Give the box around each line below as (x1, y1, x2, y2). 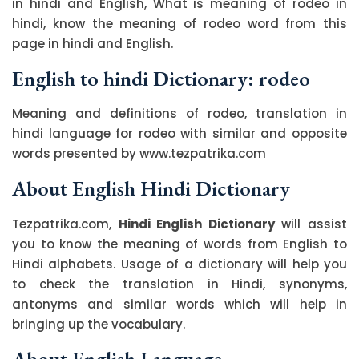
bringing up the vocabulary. (12, 315, 185, 333)
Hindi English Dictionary (118, 215, 275, 232)
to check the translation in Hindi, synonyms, (12, 275, 347, 292)
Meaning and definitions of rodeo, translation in (12, 104, 347, 122)
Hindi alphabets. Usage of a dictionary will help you (12, 255, 347, 272)
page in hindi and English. (12, 34, 173, 52)
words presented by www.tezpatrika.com (12, 144, 266, 162)
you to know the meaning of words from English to (12, 235, 347, 252)
